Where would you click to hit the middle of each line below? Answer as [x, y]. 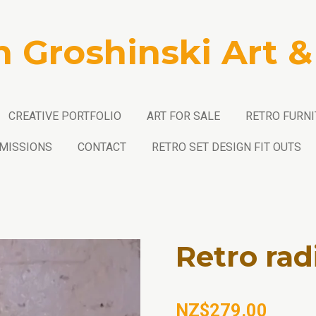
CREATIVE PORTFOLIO [65, 116]
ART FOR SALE [183, 116]
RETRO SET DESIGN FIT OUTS [226, 147]
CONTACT [102, 147]
